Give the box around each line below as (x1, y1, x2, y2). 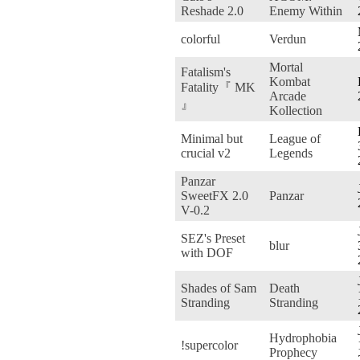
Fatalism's (181, 64, 231, 79)
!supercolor (181, 337, 238, 352)
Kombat (269, 74, 310, 88)
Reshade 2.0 (181, 3, 243, 18)
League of (269, 131, 321, 145)
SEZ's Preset (181, 231, 245, 245)
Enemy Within (269, 3, 342, 18)
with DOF (181, 245, 233, 260)
